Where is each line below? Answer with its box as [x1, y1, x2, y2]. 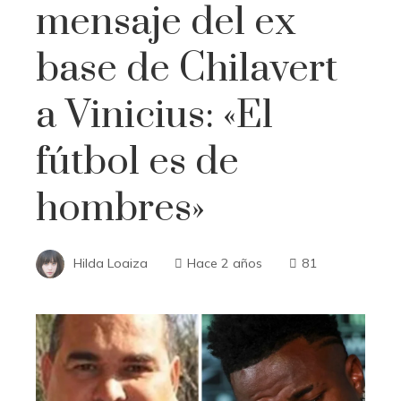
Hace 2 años [187, 254, 262, 271]
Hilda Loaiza [73, 254, 148, 271]
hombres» [36, 183, 205, 233]
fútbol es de [36, 137, 239, 186]
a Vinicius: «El [36, 90, 273, 140]
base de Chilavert [36, 44, 337, 93]
